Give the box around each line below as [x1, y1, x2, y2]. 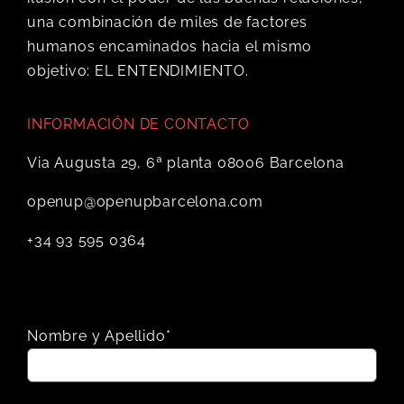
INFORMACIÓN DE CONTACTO [26, 115, 250, 133]
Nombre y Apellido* [26, 327, 171, 345]
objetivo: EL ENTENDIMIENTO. [26, 62, 249, 80]
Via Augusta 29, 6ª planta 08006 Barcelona [26, 154, 344, 172]
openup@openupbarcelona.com [26, 193, 263, 211]
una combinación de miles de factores [26, 14, 308, 32]
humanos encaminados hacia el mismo [26, 38, 313, 56]
